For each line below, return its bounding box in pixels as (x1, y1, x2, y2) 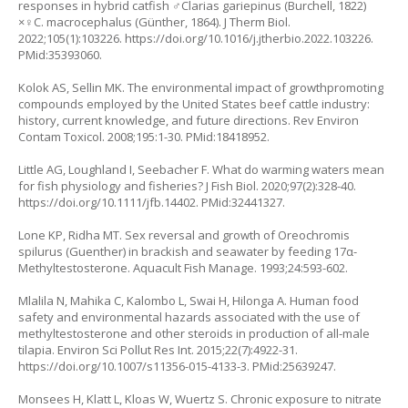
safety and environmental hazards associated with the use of (18, 308, 360, 325)
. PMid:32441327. (196, 193, 285, 210)
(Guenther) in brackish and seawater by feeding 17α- (63, 242, 357, 260)
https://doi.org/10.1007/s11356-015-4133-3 (18, 357, 247, 374)
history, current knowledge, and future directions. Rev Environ (18, 111, 359, 128)
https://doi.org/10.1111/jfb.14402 (18, 193, 196, 210)
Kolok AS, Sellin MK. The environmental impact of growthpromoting (18, 78, 383, 96)
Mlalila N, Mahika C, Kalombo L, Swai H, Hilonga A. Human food (18, 291, 359, 309)
